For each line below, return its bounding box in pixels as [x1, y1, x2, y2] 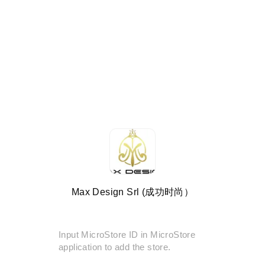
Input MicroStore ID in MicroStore [59, 229, 196, 240]
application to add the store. [59, 241, 171, 252]
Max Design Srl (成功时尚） [71, 186, 194, 197]
